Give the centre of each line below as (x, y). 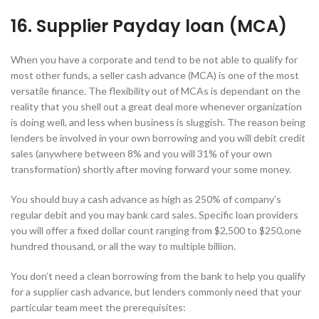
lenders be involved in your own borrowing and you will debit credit (158, 138)
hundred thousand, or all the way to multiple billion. (123, 246)
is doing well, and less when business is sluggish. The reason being (158, 122)
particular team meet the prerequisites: (98, 308)
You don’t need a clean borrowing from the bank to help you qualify (158, 276)
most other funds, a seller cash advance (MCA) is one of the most (155, 75)
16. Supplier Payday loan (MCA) (149, 26)
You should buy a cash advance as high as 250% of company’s (146, 199)
